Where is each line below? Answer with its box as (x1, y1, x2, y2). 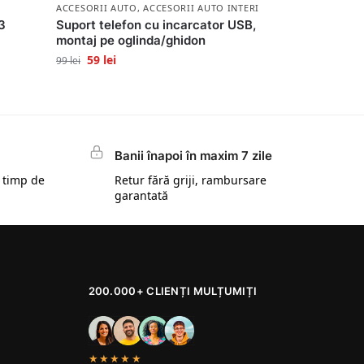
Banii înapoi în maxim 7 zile (114, 147, 272, 163)
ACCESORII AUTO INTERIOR (143, 2, 274, 15)
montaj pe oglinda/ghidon (56, 32, 206, 49)
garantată (114, 187, 168, 203)
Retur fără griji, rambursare (114, 171, 266, 188)
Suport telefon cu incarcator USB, (56, 17, 257, 33)
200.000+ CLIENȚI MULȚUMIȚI (88, 284, 258, 298)
